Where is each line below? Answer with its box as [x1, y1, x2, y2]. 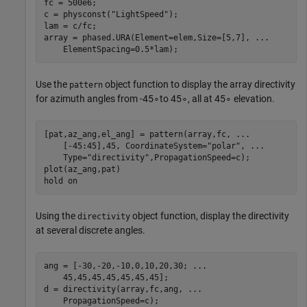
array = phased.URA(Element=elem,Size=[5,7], [43, 32, 255, 42]
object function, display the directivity [130, 210, 289, 221]
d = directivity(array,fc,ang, [43, 284, 188, 294]
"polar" [206, 140, 241, 151]
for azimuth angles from [36, 93, 140, 104]
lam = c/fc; [43, 21, 97, 31]
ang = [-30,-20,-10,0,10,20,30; [43, 260, 193, 271]
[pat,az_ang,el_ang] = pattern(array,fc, [43, 129, 236, 139]
